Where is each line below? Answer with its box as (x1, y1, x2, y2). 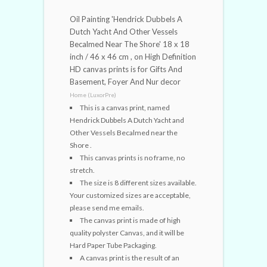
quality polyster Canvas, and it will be (70, 228, 184, 237)
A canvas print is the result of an (80, 253, 179, 262)
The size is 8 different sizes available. (80, 178, 197, 187)
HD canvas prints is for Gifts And (70, 64, 182, 74)
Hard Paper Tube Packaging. (70, 240, 157, 250)
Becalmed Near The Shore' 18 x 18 (70, 39, 190, 49)
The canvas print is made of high (80, 215, 181, 225)
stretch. (70, 165, 95, 175)
